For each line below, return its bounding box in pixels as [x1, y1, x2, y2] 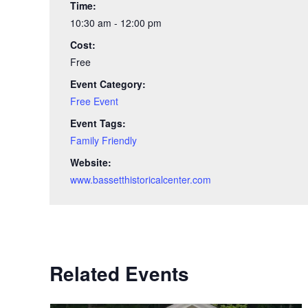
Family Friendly [70, 133, 137, 147]
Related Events [49, 259, 189, 287]
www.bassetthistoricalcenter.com [70, 173, 211, 186]
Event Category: [70, 77, 146, 91]
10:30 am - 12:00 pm [70, 16, 162, 30]
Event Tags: [70, 116, 126, 130]
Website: [70, 155, 111, 169]
